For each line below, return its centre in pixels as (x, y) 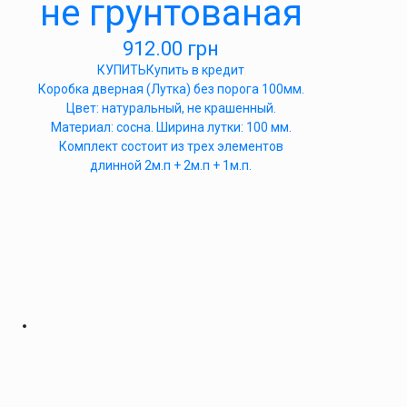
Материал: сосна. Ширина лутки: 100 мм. (171, 127)
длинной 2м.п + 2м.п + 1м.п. (171, 165)
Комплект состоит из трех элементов (171, 146)
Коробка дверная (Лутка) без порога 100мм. (171, 89)
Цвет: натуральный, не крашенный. (171, 108)
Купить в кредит (195, 70)
